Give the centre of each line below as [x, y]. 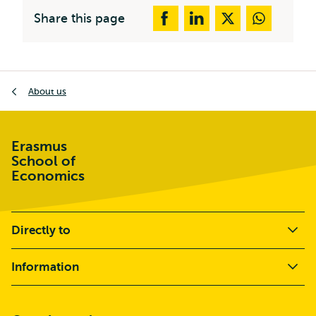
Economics [48, 176]
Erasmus [39, 146]
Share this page [79, 18]
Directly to [41, 230]
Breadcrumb [43, 80]
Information [45, 267]
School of [43, 161]
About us [47, 91]
